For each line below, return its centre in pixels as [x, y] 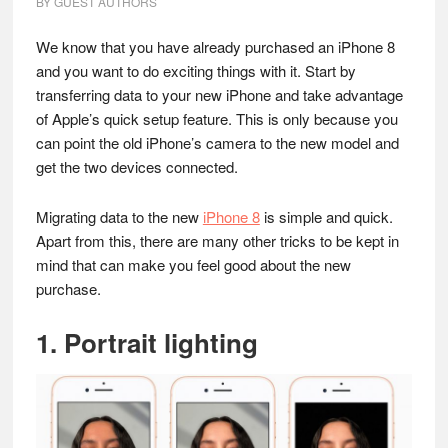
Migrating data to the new [119, 216]
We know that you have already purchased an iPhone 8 [215, 46]
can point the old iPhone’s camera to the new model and [217, 142]
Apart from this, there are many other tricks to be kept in [217, 240]
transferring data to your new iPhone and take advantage [219, 94]
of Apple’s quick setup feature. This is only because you [216, 118]
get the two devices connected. [136, 166]
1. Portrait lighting [146, 342]
